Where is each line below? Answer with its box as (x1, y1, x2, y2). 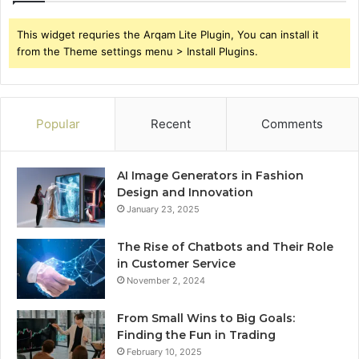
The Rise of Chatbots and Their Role (117, 239, 333, 254)
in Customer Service (117, 256, 236, 271)
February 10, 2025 (127, 345, 202, 357)
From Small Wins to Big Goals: (117, 310, 295, 325)
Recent (150, 115, 191, 131)
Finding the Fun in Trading (117, 327, 276, 342)
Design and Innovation (117, 184, 253, 200)
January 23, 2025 (127, 203, 200, 215)
